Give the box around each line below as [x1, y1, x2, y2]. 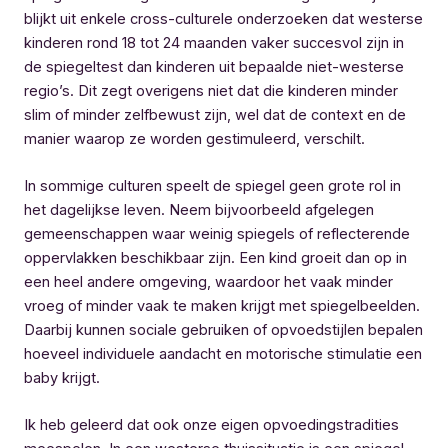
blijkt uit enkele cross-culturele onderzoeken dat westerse [24, 9, 423, 28]
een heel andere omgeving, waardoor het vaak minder [24, 273, 393, 291]
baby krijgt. [24, 369, 100, 387]
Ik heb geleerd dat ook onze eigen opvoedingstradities [24, 416, 399, 435]
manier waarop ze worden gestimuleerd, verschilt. [24, 129, 365, 148]
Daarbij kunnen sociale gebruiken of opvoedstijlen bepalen [24, 321, 423, 339]
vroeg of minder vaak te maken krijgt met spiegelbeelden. [24, 297, 420, 315]
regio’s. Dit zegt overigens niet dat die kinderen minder [24, 81, 398, 100]
